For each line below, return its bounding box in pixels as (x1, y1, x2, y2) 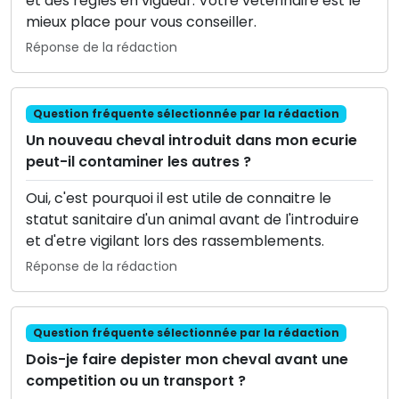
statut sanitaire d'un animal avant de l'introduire (26, 209, 359, 231)
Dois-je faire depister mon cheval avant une (26, 349, 348, 370)
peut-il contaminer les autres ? (26, 151, 251, 173)
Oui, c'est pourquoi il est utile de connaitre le (26, 188, 331, 209)
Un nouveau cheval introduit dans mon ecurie (26, 130, 357, 151)
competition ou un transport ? (26, 370, 246, 392)
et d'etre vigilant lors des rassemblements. (26, 231, 324, 252)
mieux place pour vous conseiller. (26, 12, 256, 33)
